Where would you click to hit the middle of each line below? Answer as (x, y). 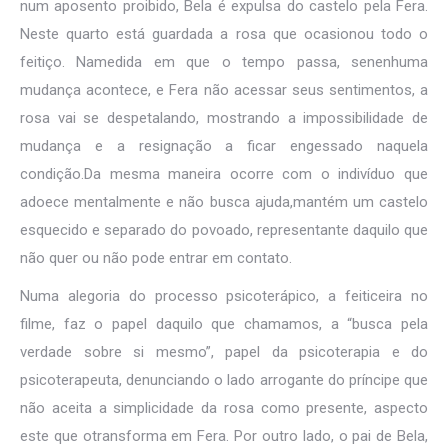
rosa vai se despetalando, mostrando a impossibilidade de (224, 118)
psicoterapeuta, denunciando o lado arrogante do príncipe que (224, 380)
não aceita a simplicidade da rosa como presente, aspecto (224, 408)
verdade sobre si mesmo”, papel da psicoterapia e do (224, 352)
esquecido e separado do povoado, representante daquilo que (224, 230)
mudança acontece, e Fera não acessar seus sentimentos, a (224, 90)
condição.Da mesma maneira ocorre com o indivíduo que (224, 174)
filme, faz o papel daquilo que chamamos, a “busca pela (224, 324)
